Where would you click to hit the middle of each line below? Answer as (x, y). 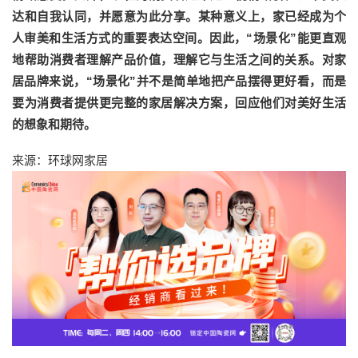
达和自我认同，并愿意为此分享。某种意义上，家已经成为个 (179, 17)
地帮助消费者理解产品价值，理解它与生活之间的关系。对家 (179, 60)
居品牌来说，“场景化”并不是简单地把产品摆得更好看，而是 (179, 82)
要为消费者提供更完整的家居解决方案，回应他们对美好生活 (179, 103)
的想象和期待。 (54, 125)
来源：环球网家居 (60, 161)
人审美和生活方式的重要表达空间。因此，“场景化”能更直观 (179, 38)
